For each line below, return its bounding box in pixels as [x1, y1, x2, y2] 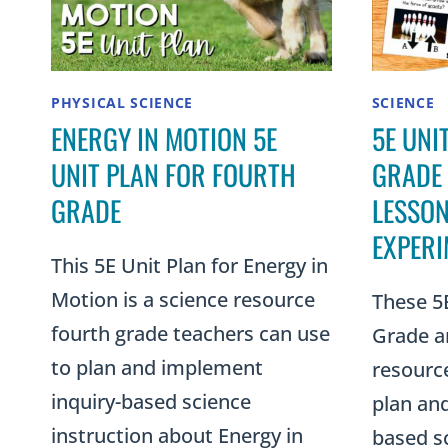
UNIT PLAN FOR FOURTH [51, 154, 296, 196]
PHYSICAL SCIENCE [51, 93, 194, 113]
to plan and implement [51, 354, 263, 382]
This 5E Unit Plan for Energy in [51, 252, 328, 280]
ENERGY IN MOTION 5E [51, 118, 277, 160]
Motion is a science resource [51, 286, 315, 314]
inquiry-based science [51, 388, 251, 416]
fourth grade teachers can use [51, 320, 330, 348]
